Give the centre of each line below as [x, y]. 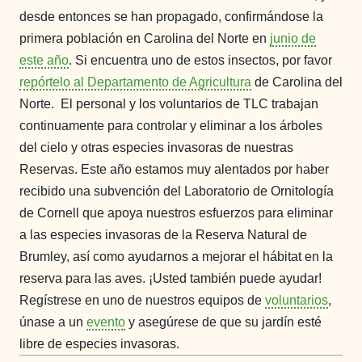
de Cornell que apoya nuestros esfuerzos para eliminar [176, 213]
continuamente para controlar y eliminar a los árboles [171, 125]
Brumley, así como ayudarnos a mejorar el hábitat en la [176, 256]
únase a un [53, 322]
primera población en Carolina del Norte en [145, 38]
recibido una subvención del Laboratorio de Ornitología [177, 191]
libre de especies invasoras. [99, 343]
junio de [293, 38]
